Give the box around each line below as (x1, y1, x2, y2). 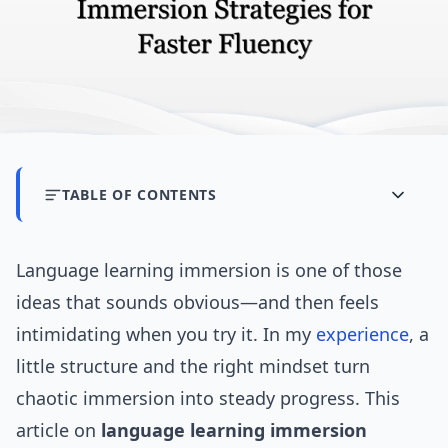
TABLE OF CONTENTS (62, 185, 217, 205)
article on (16, 418, 101, 443)
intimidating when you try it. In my (16, 322, 316, 347)
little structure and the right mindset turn (16, 354, 370, 379)
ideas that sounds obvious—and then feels (16, 290, 379, 315)
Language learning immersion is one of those (16, 258, 402, 283)
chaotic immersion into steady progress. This (16, 386, 400, 411)
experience (316, 322, 409, 347)
